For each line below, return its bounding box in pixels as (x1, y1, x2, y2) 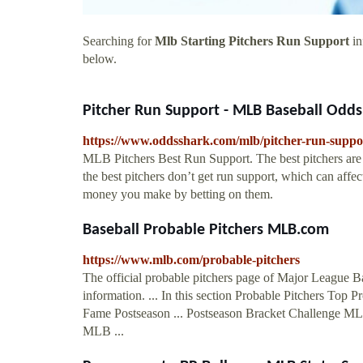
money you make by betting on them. (83, 186, 273, 201)
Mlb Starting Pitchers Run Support (155, 33, 349, 48)
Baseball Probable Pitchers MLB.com (83, 221, 329, 238)
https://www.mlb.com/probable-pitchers (83, 252, 300, 267)
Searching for (83, 33, 155, 48)
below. (83, 51, 117, 66)
